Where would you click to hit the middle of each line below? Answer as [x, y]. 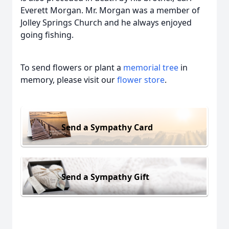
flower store [141, 80]
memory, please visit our [69, 80]
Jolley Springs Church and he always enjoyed [106, 22]
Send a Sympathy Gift [105, 177]
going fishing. [47, 35]
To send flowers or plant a [72, 67]
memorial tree [151, 67]
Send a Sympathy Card [107, 127]
